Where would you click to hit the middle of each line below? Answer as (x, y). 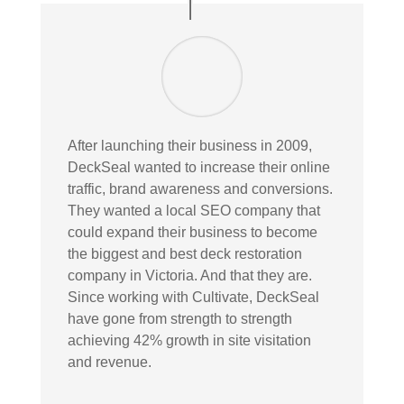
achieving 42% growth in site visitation (189, 340)
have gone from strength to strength (179, 318)
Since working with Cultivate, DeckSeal (193, 297)
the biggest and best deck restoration (184, 253)
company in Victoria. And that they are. (189, 275)
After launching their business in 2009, (189, 145)
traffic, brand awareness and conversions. (200, 188)
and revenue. (109, 362)
